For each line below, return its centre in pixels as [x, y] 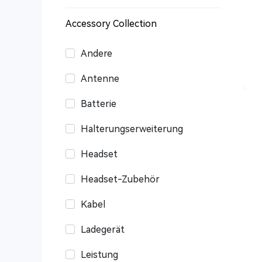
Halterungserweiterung [132, 129]
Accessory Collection [111, 24]
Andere [96, 54]
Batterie [99, 104]
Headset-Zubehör [120, 179]
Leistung [99, 255]
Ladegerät [103, 230]
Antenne [100, 79]
